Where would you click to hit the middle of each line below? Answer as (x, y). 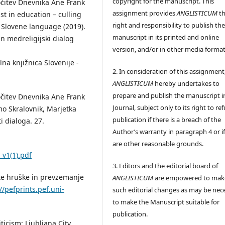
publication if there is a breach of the (167, 119)
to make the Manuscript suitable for (166, 202)
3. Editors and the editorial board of (165, 165)
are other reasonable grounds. (158, 143)
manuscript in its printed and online (166, 37)
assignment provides (145, 13)
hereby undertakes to (187, 83)
